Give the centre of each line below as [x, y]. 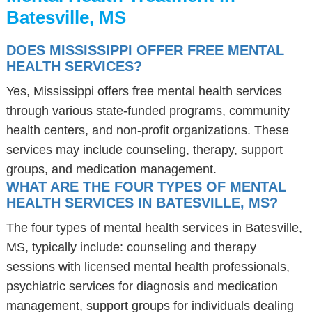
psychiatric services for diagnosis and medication [142, 286]
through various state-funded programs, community [148, 111]
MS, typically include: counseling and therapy [131, 247]
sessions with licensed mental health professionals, [148, 267]
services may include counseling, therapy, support [144, 150]
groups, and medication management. [111, 169]
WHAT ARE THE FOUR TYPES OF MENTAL [146, 187]
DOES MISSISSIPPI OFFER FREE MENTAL [145, 50]
